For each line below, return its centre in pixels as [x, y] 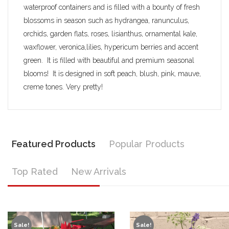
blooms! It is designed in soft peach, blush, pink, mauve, [112, 73]
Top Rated [35, 171]
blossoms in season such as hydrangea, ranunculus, [106, 20]
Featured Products [54, 144]
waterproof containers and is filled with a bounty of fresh [112, 7]
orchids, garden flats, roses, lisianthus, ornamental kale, [110, 33]
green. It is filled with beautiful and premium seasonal [109, 60]
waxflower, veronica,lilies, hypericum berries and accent [111, 47]
